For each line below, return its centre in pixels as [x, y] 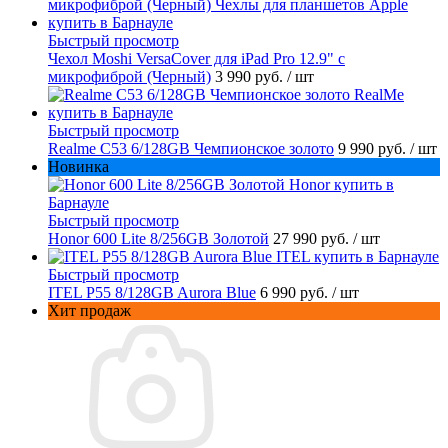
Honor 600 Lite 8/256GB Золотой [158, 239]
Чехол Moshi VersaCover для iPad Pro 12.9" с [196, 59]
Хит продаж [89, 311]
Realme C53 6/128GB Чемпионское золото [191, 149]
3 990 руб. [251, 77]
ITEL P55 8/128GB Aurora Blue [152, 293]
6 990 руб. [296, 293]
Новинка [78, 167]
